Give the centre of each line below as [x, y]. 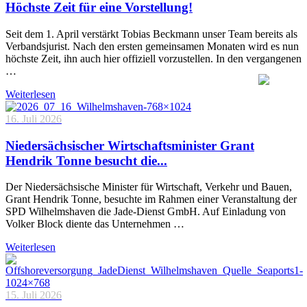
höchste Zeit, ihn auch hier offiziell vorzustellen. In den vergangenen [153, 58]
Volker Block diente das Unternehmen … [95, 224]
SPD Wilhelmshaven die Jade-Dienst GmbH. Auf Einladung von [146, 212]
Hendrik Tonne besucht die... [86, 160]
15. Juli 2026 [34, 295]
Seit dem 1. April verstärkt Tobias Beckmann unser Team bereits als [151, 34]
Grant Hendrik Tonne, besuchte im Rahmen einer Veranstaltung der [151, 199]
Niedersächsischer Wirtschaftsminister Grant [130, 145]
